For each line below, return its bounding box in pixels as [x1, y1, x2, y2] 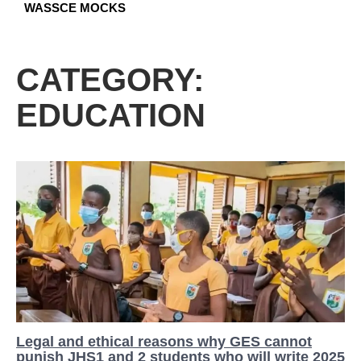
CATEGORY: [16, 62, 204, 98]
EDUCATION [16, 98, 205, 133]
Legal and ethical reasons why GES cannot [16, 334, 312, 350]
